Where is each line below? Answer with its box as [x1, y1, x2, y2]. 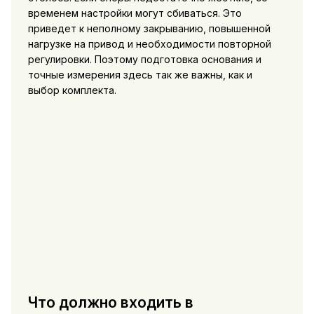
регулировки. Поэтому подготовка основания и [27, 53, 261, 65]
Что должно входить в [27, 294, 193, 312]
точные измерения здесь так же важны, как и [27, 68, 252, 81]
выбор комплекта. [27, 83, 116, 96]
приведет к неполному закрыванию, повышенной [27, 22, 271, 34]
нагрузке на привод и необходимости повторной [27, 37, 271, 50]
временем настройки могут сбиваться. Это [27, 6, 242, 19]
